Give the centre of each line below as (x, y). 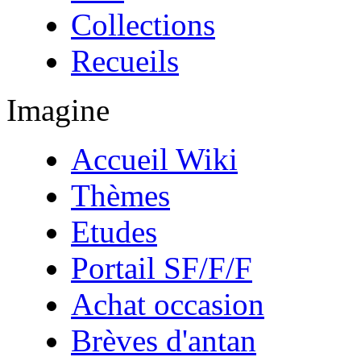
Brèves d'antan (164, 340)
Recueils (125, 61)
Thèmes (120, 195)
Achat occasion (168, 304)
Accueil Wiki (154, 159)
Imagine (58, 110)
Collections (143, 25)
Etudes (114, 232)
